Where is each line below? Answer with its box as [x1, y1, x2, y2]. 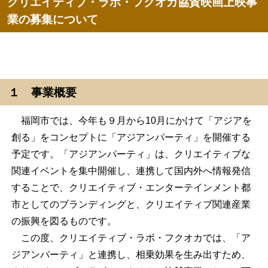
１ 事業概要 [8, 86, 77, 99]
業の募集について [7, 13, 99, 26]
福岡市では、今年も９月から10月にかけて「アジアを [11, 115, 252, 126]
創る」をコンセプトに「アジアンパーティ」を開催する [11, 132, 251, 142]
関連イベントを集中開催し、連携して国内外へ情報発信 [11, 165, 251, 176]
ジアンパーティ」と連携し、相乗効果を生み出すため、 [11, 249, 251, 260]
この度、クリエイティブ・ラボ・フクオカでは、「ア [11, 232, 251, 243]
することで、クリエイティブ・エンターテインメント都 [11, 182, 251, 193]
